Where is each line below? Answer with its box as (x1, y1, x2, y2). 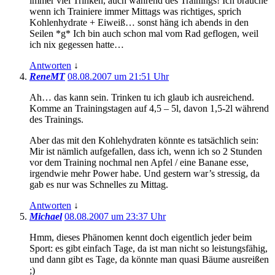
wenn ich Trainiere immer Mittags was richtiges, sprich (29, 6, 241, 17)
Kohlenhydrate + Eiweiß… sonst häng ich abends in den (29, 17, 249, 28)
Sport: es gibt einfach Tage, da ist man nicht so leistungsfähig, (29, 242, 268, 254)
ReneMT (29, 71, 65, 82)
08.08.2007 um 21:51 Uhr (68, 71, 169, 82)
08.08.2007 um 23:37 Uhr (64, 211, 166, 222)
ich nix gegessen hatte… (29, 39, 124, 50)
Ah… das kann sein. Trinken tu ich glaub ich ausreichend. (29, 91, 254, 103)
